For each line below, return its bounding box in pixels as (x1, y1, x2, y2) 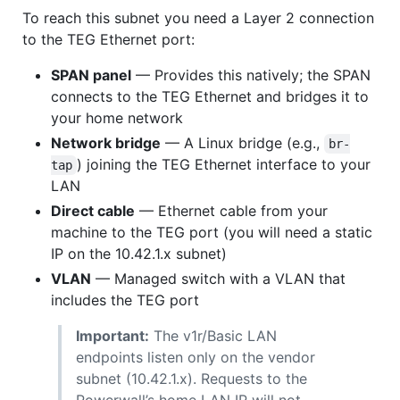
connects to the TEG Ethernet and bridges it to (51, 87, 369, 105)
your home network (51, 108, 183, 127)
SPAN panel (51, 65, 131, 84)
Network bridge (51, 133, 161, 152)
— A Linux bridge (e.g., (161, 133, 324, 152)
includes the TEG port (51, 290, 199, 309)
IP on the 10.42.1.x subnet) (51, 244, 227, 262)
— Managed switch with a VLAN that (91, 269, 346, 287)
